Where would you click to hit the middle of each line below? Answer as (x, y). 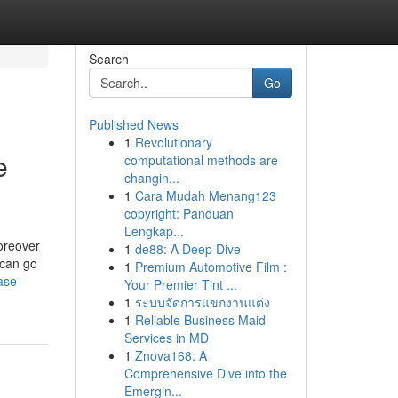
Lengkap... (154, 231)
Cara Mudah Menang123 (205, 195)
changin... (151, 178)
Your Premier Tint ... (180, 284)
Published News (133, 124)
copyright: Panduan (179, 213)
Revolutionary (173, 142)
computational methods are (201, 160)
